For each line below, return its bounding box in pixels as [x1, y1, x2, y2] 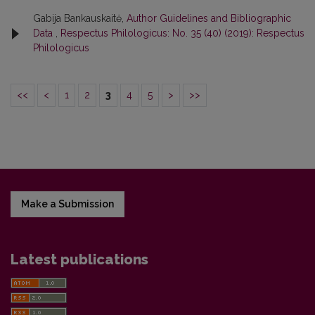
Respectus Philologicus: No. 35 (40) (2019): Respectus [60, 27, 304, 39]
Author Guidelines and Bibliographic [127, 13, 291, 25]
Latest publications [11, 251, 148, 269]
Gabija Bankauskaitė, [33, 13, 127, 25]
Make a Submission [21, 198, 114, 210]
